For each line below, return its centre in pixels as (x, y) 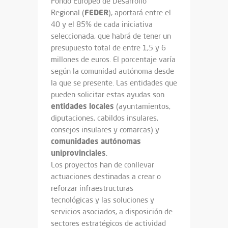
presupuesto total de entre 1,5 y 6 (108, 47)
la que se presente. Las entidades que (114, 82)
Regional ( (68, 12)
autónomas (121, 141)
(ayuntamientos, (142, 106)
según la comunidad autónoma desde (112, 71)
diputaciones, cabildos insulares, (105, 118)
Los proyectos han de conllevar (103, 164)
